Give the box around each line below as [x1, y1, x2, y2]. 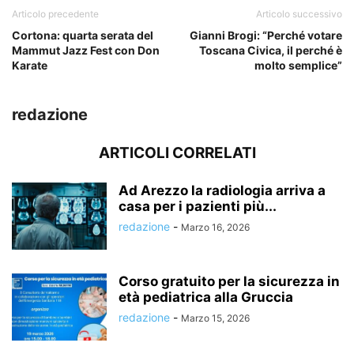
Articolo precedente [12, 7, 99, 20]
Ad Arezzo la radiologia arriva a [119, 182, 326, 198]
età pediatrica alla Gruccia [119, 288, 293, 305]
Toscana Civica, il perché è [199, 43, 342, 57]
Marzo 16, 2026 [181, 220, 250, 233]
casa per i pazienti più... [119, 198, 277, 214]
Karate [12, 58, 47, 72]
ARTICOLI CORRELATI [98, 143, 256, 162]
